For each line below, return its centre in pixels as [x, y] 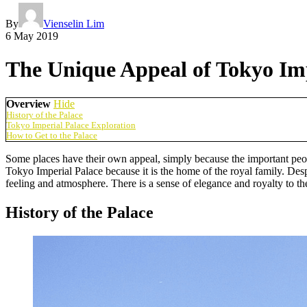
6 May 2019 [32, 36]
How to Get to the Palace [52, 135]
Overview [28, 103]
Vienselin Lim [74, 23]
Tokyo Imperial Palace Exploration [71, 125]
